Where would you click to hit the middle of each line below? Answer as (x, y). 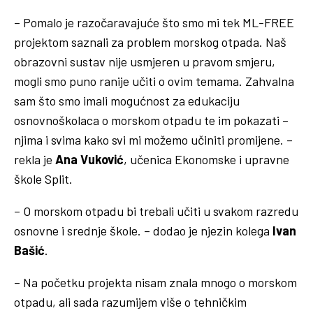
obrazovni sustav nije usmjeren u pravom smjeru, (145, 61)
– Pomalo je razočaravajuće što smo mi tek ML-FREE (154, 22)
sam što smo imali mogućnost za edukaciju (127, 100)
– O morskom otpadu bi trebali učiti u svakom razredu (156, 211)
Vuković (102, 159)
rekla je (35, 159)
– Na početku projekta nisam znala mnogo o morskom (155, 282)
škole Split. (43, 179)
